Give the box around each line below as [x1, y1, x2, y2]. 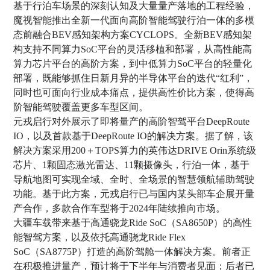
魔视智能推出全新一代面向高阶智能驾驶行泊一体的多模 [13, 14, 255, 25]
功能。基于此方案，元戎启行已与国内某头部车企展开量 [13, 188, 255, 199]
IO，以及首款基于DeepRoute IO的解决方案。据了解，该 [13, 130, 254, 141]
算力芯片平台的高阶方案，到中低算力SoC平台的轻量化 [13, 58, 253, 69]
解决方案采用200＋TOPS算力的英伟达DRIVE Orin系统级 [13, 145, 257, 155]
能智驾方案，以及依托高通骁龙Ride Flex [13, 231, 186, 242]
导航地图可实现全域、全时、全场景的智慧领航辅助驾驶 [13, 174, 255, 184]
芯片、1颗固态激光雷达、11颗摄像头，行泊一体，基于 [13, 159, 250, 170]
